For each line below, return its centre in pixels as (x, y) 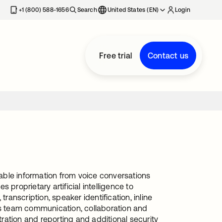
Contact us (168, 55)
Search (87, 10)
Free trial (115, 55)
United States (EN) (133, 10)
